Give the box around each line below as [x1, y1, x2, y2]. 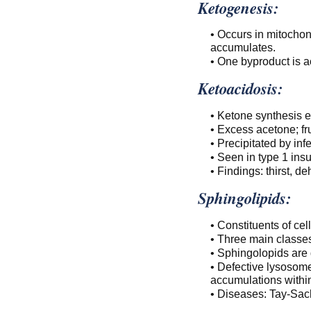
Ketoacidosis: [197, 77, 283, 100]
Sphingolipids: [197, 187, 292, 210]
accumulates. [210, 40, 276, 53]
